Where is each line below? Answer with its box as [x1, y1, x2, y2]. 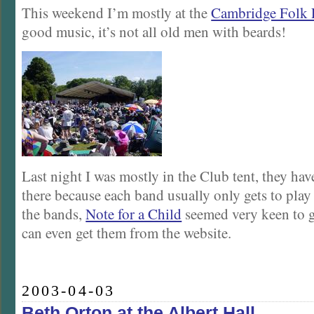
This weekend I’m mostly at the [22, 2, 212, 22]
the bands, [22, 203, 86, 224]
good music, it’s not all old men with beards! [22, 21, 287, 41]
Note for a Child [86, 203, 182, 224]
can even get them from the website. [22, 222, 232, 243]
